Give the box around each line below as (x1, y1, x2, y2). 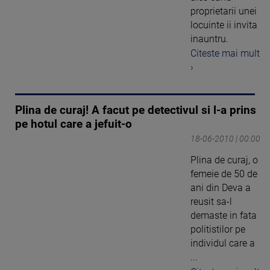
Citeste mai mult (190, 48, 260, 60)
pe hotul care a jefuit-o (15, 118, 132, 131)
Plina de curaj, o (190, 154, 258, 166)
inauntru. (190, 33, 228, 45)
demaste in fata (190, 210, 257, 222)
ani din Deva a (190, 182, 251, 194)
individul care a (190, 237, 255, 250)
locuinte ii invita (190, 19, 257, 31)
